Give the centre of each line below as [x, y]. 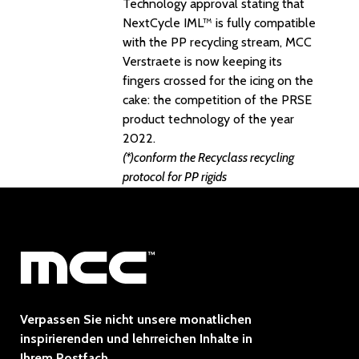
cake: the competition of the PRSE [217, 100]
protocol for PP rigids [175, 177]
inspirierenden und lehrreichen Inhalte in [136, 338]
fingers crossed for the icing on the [218, 81]
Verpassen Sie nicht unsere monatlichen [136, 319]
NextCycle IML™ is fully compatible [219, 23]
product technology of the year [208, 119]
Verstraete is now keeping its [202, 61]
